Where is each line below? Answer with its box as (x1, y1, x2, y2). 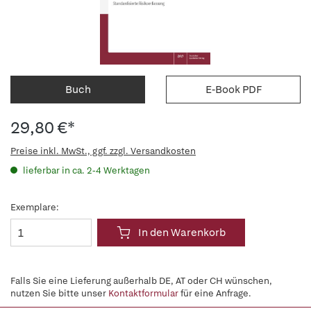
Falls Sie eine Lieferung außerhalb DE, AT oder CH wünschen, (10, 275, 272, 287)
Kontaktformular (108, 287, 178, 299)
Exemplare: (10, 201, 59, 213)
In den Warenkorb (138, 226, 226, 239)
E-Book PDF (205, 83, 262, 96)
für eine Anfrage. (178, 287, 251, 299)
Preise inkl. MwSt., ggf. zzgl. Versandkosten (10, 145, 196, 157)
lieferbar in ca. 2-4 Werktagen (21, 165, 150, 176)
